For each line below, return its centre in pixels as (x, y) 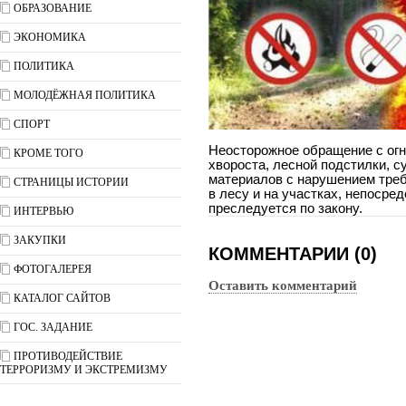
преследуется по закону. (285, 208)
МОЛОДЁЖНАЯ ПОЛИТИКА (85, 95)
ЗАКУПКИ (40, 240)
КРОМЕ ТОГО (48, 153)
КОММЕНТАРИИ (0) (293, 254)
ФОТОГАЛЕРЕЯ (53, 269)
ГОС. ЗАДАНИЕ (53, 327)
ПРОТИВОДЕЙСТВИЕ (68, 356)
